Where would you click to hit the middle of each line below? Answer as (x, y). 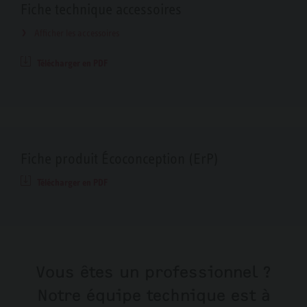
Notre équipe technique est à (153, 296)
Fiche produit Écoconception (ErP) (120, 159)
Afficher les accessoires (77, 33)
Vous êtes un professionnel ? (153, 272)
